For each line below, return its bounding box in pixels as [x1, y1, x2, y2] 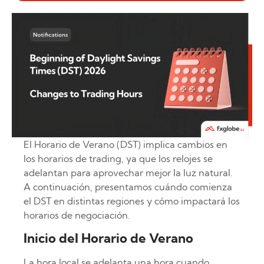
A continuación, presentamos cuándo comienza [24, 180, 232, 193]
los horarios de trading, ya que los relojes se [24, 152, 213, 164]
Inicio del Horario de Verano [24, 230, 193, 247]
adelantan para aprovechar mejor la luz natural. [24, 166, 233, 179]
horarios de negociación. [24, 209, 130, 221]
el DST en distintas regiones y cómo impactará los [24, 194, 240, 207]
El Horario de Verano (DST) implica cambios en [24, 138, 227, 150]
